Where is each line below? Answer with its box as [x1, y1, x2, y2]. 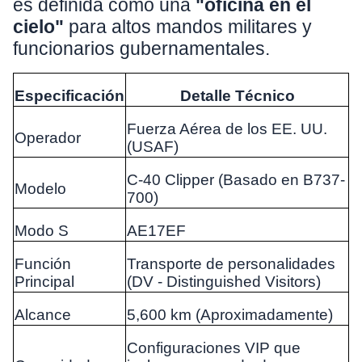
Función [15, 255, 71, 273]
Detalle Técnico [179, 87, 295, 105]
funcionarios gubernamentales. [13, 38, 270, 60]
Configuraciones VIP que [127, 339, 301, 357]
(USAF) [127, 138, 179, 156]
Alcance [15, 306, 71, 324]
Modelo [15, 180, 66, 198]
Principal [15, 273, 74, 291]
